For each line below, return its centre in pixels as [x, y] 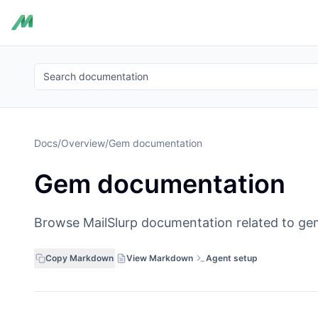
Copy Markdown [79, 258]
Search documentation [96, 76]
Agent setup [232, 258]
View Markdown [160, 258]
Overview [83, 143]
